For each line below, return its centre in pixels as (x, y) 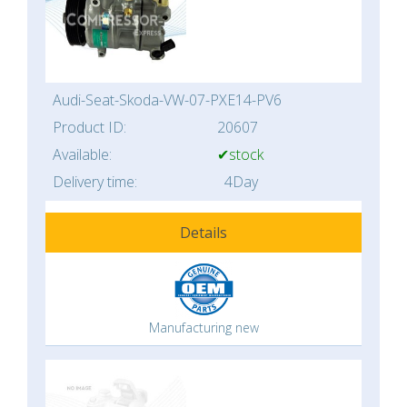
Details (203, 233)
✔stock (240, 154)
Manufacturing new (203, 328)
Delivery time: (95, 182)
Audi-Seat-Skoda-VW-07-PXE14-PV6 (167, 100)
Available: (82, 154)
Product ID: (89, 127)
